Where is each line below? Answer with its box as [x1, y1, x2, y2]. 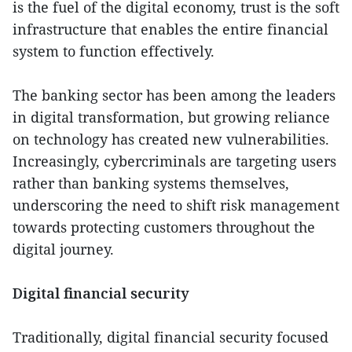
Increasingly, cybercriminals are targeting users [13, 151, 336, 170]
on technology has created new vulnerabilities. [13, 129, 329, 148]
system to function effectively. [13, 41, 214, 60]
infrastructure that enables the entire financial [13, 19, 328, 38]
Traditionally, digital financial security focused [13, 327, 328, 346]
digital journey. [13, 239, 114, 258]
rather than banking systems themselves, [13, 173, 289, 192]
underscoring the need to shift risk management [13, 195, 339, 214]
